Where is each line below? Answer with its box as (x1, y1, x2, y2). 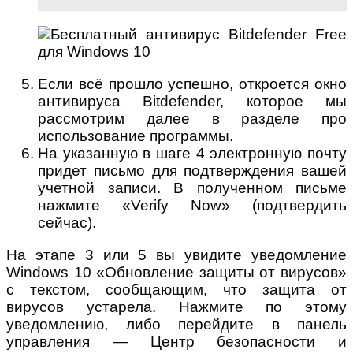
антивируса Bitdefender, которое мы (38, 92, 347, 110)
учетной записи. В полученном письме (38, 179, 347, 196)
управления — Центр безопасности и (6, 333, 347, 350)
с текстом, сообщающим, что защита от (6, 281, 347, 298)
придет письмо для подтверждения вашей (38, 162, 347, 179)
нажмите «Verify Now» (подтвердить (38, 196, 347, 214)
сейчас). (38, 214, 96, 231)
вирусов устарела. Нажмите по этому (6, 298, 347, 315)
